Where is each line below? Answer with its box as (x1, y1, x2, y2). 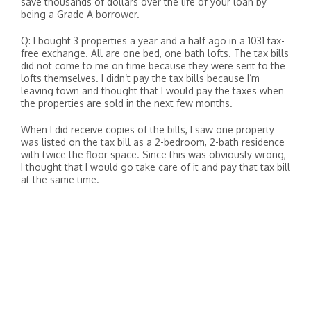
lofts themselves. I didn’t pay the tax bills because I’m (21, 72, 260, 84)
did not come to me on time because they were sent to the (21, 60, 285, 72)
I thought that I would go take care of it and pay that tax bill (21, 161, 290, 173)
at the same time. (21, 174, 99, 185)
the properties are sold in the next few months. (21, 97, 233, 109)
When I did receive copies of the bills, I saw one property (21, 124, 274, 135)
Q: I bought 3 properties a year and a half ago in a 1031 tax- (21, 35, 285, 47)
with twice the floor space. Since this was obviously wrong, (21, 149, 286, 160)
